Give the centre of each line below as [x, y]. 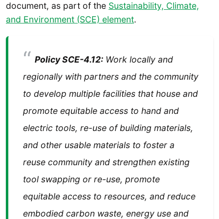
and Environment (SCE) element [70, 20]
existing [174, 162]
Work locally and [138, 59]
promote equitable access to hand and [101, 110]
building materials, [156, 128]
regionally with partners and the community [111, 76]
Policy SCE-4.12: [69, 59]
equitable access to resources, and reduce [109, 196]
